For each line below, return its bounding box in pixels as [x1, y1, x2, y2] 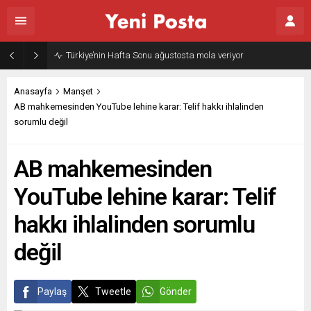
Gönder [160, 286, 192, 297]
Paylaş [37, 286, 67, 297]
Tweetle [95, 286, 131, 297]
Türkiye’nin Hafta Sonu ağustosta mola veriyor [66, 50, 244, 60]
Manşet [63, 86, 93, 96]
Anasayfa [14, 86, 52, 96]
